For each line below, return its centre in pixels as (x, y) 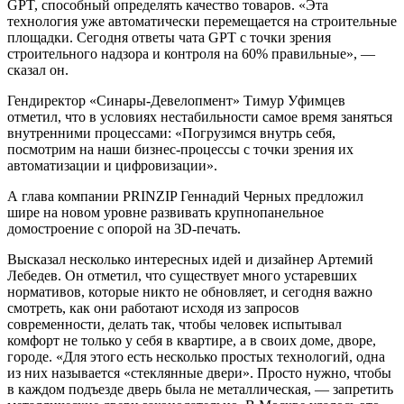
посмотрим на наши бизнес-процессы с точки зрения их (180, 150)
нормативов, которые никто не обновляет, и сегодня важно (190, 292)
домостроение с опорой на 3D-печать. (124, 229)
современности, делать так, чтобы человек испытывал (174, 325)
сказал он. (38, 70)
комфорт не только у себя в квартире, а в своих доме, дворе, (192, 341)
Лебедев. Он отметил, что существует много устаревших (182, 276)
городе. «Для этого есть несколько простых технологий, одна (196, 357)
